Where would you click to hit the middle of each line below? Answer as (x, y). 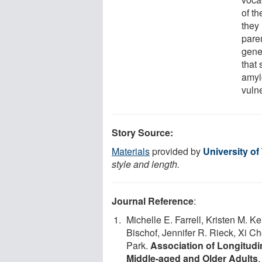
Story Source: (142, 132)
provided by (176, 151)
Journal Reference (153, 201)
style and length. (146, 164)
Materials (131, 151)
